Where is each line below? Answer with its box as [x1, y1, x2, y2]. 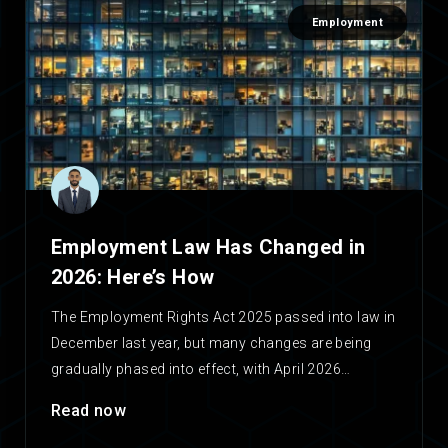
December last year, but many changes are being [51, 335, 372, 352]
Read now [51, 401, 127, 421]
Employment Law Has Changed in [51, 235, 366, 260]
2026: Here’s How [51, 265, 215, 290]
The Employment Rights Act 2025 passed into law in [51, 309, 396, 326]
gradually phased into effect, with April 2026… [51, 361, 351, 378]
